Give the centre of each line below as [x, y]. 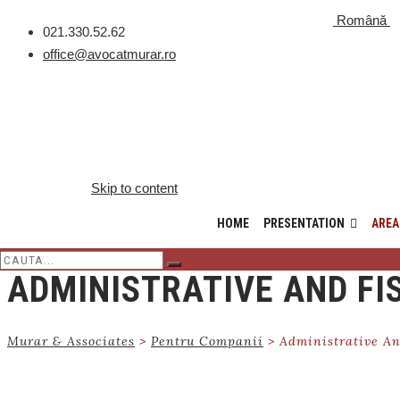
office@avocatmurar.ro [109, 54]
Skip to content [134, 188]
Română [362, 20]
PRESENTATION [304, 223]
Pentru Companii [207, 341]
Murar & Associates [71, 341]
